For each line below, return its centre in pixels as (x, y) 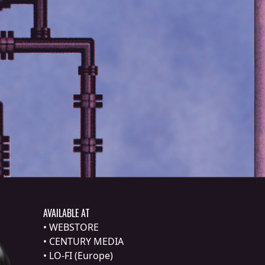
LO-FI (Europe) (81, 256)
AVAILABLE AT (67, 213)
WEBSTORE (74, 227)
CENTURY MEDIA (86, 242)
